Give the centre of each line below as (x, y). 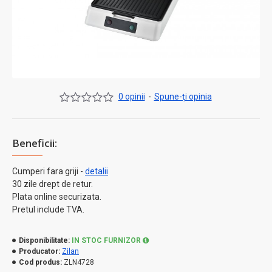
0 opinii (131, 97)
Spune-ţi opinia (183, 97)
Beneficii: (35, 143)
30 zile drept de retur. (53, 184)
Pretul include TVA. (48, 210)
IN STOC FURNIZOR (106, 241)
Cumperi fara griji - (49, 172)
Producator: (39, 252)
